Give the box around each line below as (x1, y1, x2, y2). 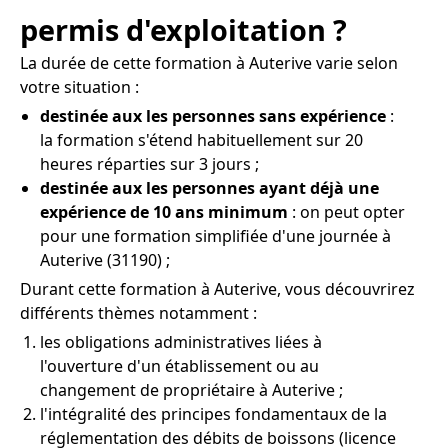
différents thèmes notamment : (20, 301, 257, 324)
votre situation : (20, 75, 139, 98)
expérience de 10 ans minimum (40, 200, 288, 223)
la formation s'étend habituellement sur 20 (40, 128, 363, 151)
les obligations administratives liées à (40, 330, 322, 353)
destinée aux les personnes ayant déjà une (40, 176, 379, 199)
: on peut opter (288, 200, 405, 223)
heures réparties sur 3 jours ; (40, 152, 259, 175)
